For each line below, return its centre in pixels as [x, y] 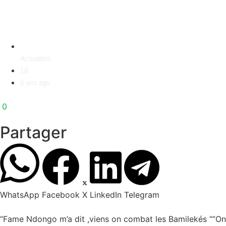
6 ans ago [35, 83]
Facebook [61, 195]
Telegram [142, 195]
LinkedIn [106, 195]
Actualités [35, 59]
